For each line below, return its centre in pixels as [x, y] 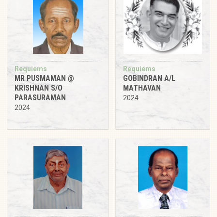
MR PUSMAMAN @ [44, 78]
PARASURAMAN [40, 97]
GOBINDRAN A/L [149, 78]
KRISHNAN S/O [39, 88]
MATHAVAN [142, 88]
